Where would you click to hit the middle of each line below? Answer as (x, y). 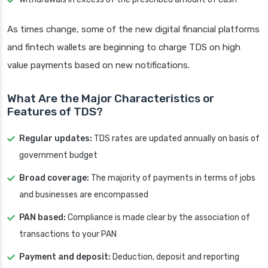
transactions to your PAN (68, 234)
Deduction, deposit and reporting (175, 257)
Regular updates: (56, 139)
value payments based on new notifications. (98, 66)
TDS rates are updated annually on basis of (176, 139)
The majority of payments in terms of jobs (172, 178)
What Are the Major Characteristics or (111, 99)
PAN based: (42, 218)
